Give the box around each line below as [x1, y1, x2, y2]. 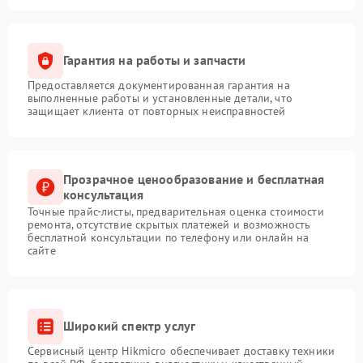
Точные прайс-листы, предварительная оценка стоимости [28, 203, 324, 219]
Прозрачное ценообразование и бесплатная [63, 170, 325, 187]
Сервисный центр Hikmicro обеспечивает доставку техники [28, 343, 335, 358]
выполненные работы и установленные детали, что [28, 90, 293, 105]
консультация [63, 186, 143, 203]
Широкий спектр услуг [63, 318, 196, 335]
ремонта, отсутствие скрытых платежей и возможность [28, 216, 311, 232]
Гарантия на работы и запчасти [63, 52, 246, 69]
